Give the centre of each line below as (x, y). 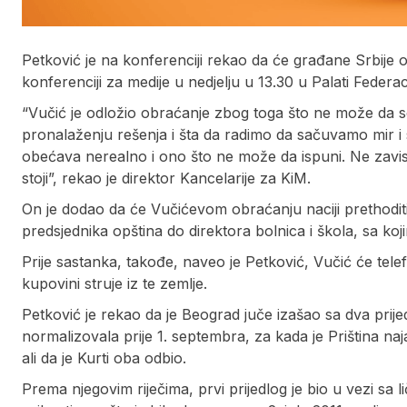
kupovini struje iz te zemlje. (114, 284)
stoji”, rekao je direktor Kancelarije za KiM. (166, 179)
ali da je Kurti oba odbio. (104, 358)
